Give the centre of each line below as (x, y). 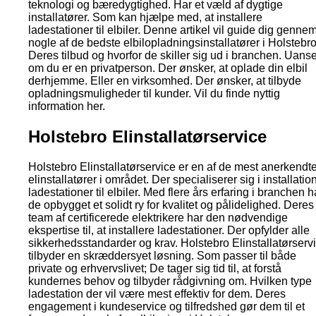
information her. (67, 106)
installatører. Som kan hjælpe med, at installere (145, 17)
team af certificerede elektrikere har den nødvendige (158, 217)
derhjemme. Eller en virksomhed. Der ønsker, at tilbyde (165, 80)
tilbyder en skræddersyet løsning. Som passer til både (162, 255)
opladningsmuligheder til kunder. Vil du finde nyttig (154, 93)
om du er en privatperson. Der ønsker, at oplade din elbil (168, 68)
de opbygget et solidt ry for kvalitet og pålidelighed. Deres (171, 205)
